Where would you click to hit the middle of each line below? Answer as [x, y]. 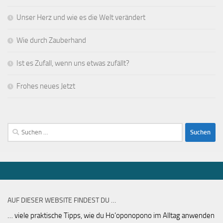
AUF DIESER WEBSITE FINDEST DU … [62, 200]
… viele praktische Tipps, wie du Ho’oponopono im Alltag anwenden [111, 215]
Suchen [18, 128]
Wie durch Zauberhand [51, 40]
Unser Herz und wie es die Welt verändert [81, 17]
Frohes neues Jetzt [46, 86]
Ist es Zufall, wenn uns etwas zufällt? [73, 63]
